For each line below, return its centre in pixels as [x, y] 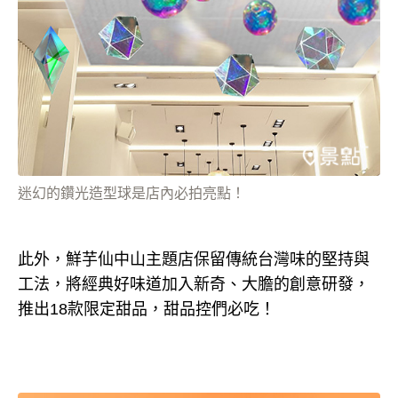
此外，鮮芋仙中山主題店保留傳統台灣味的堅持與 [194, 260]
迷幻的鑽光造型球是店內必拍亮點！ [131, 194]
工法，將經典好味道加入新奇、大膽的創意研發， [194, 285]
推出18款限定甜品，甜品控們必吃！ [147, 310]
